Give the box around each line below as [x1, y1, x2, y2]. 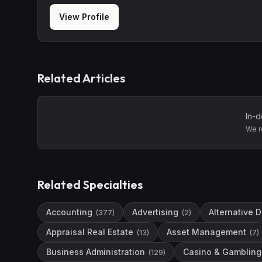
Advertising [132, 207, 178, 217]
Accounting [46, 207, 92, 217]
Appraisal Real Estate [46, 227, 133, 237]
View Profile [59, 12, 109, 22]
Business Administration [46, 247, 145, 257]
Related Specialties [37, 177, 143, 192]
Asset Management [167, 227, 246, 237]
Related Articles [37, 71, 125, 85]
